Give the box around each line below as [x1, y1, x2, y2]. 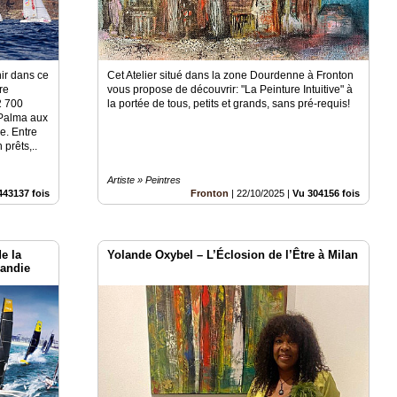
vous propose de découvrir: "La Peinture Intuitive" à [107, 83, 354, 97]
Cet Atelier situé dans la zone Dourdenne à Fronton [107, 69, 354, 82]
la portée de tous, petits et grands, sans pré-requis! [107, 97, 351, 111]
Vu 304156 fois [292, 188, 361, 199]
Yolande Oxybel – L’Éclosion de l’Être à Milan [107, 248, 359, 262]
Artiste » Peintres [107, 175, 182, 186]
